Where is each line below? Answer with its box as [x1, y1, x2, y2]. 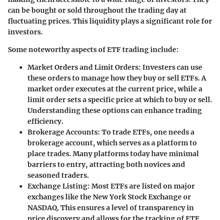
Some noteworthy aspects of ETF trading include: [8, 45, 179, 55]
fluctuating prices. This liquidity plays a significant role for [8, 17, 212, 26]
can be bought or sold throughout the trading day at [8, 6, 187, 15]
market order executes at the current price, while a [27, 84, 202, 94]
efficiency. [27, 117, 63, 126]
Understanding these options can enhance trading [27, 106, 202, 115]
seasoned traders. [27, 171, 89, 180]
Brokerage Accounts [27, 128, 98, 137]
